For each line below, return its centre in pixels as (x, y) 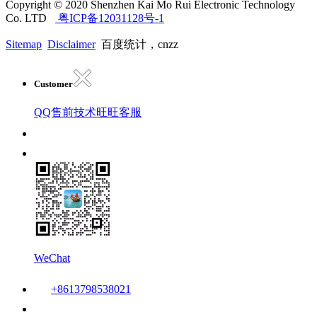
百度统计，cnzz (137, 44)
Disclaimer (71, 44)
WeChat (52, 258)
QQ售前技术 (65, 113)
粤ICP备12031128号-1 (110, 18)
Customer (53, 83)
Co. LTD (28, 18)
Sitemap (24, 44)
